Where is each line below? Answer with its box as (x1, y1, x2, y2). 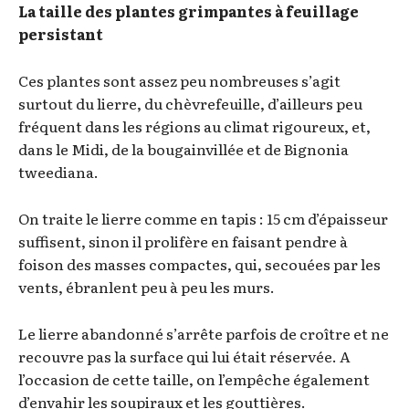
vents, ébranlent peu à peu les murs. (18, 275, 275, 298)
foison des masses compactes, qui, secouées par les (18, 252, 381, 275)
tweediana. (18, 160, 99, 183)
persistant (18, 22, 103, 45)
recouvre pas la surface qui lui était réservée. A (18, 344, 351, 367)
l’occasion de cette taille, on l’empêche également (18, 367, 370, 390)
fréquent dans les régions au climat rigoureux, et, (18, 114, 371, 137)
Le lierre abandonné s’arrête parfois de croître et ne (18, 321, 389, 344)
